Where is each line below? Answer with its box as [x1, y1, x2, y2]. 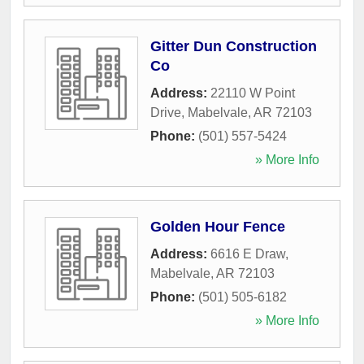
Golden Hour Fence [150, 218, 285, 235]
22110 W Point [210, 85, 295, 100]
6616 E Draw [210, 246, 285, 261]
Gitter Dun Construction [150, 37, 317, 54]
